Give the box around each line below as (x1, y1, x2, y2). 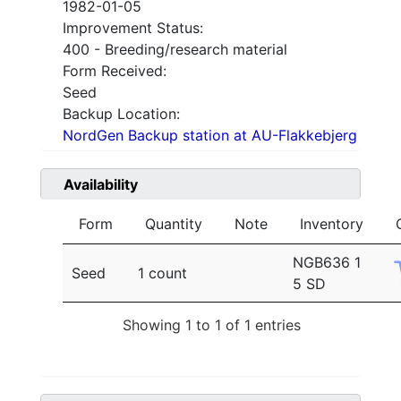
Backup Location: (63, 105, 180, 124)
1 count (138, 264, 187, 283)
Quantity (145, 215, 202, 234)
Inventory (300, 215, 363, 234)
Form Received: (63, 62, 166, 81)
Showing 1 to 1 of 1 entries (123, 315, 301, 334)
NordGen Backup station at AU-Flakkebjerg (63, 126, 357, 145)
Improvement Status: (63, 19, 203, 38)
